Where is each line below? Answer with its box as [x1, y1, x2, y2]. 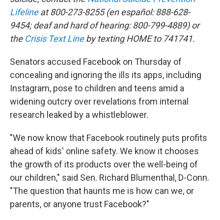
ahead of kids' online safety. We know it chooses [10, 146, 199, 156]
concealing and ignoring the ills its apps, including [10, 70, 201, 80]
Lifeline [10, 7, 38, 17]
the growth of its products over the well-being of [10, 159, 198, 169]
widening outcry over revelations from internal [10, 96, 189, 107]
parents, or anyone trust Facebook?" [10, 199, 149, 209]
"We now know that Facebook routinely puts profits [10, 133, 207, 143]
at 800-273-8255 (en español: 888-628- [38, 7, 190, 17]
